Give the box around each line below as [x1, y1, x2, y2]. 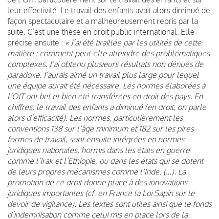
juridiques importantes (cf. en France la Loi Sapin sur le [7, 188, 195, 198]
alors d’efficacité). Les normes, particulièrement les [7, 112, 183, 123]
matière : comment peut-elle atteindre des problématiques [7, 48, 210, 58]
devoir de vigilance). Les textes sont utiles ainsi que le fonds [7, 198, 212, 209]
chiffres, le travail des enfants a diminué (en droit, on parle [7, 102, 206, 112]
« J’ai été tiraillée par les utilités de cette [65, 37, 201, 47]
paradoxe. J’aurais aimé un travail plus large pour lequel [7, 69, 199, 80]
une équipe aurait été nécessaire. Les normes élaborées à [7, 80, 205, 90]
